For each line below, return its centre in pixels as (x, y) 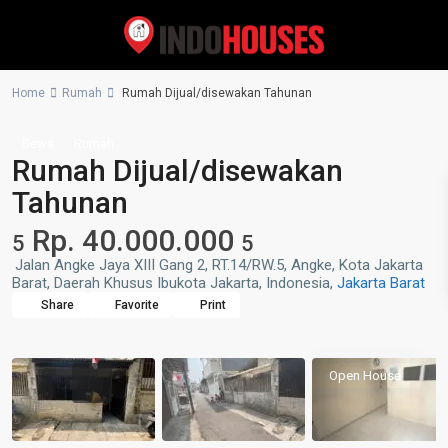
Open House (365, 375)
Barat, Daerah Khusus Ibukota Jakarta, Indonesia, (174, 283)
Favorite (137, 305)
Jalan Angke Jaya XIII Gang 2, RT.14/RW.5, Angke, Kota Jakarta (219, 265)
